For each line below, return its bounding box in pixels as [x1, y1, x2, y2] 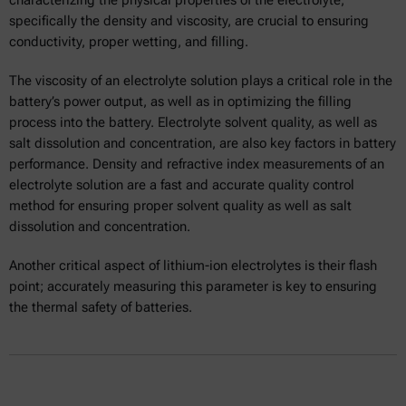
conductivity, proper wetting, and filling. [9, 33, 252, 50]
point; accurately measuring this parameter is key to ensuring [9, 277, 377, 295]
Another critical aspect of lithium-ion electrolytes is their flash [9, 256, 377, 274]
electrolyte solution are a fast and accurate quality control [9, 176, 354, 193]
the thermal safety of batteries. [9, 298, 192, 315]
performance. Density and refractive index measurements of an [9, 155, 384, 172]
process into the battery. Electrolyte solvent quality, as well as [9, 113, 377, 130]
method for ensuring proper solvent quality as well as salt [9, 197, 352, 214]
